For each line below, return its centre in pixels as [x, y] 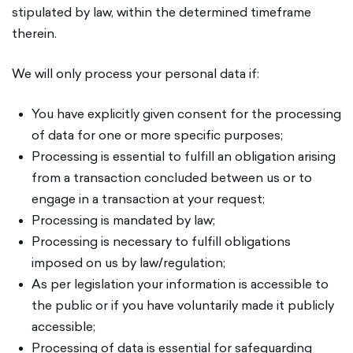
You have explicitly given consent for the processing [186, 113]
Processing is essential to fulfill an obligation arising [184, 156]
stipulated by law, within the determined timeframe [162, 12]
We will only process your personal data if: [136, 73]
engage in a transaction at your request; [148, 199]
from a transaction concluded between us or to [172, 177]
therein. [34, 33]
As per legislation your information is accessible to [180, 284]
